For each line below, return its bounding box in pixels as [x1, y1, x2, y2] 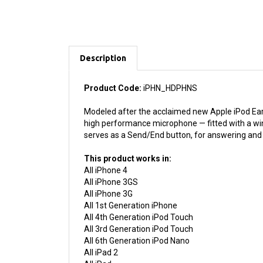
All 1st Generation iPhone [84, 183, 177, 193]
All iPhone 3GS [84, 159, 138, 169]
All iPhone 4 [84, 147, 127, 157]
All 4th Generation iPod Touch [84, 194, 193, 204]
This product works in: [84, 136, 171, 146]
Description [80, 35, 126, 45]
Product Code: [84, 65, 141, 75]
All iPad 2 [84, 230, 118, 240]
